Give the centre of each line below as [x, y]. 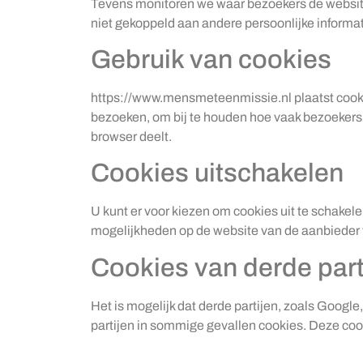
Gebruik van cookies [211, 59]
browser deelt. [131, 136]
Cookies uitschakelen [217, 173]
